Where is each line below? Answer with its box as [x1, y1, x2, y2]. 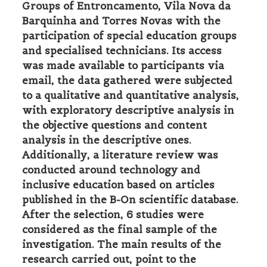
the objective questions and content [22, 119, 207, 132]
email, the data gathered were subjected [22, 74, 232, 87]
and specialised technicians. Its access [22, 44, 222, 57]
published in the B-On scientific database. [22, 193, 238, 206]
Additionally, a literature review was [22, 148, 218, 162]
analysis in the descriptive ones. [22, 133, 191, 147]
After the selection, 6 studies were [22, 208, 204, 221]
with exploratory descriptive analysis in [22, 104, 234, 117]
